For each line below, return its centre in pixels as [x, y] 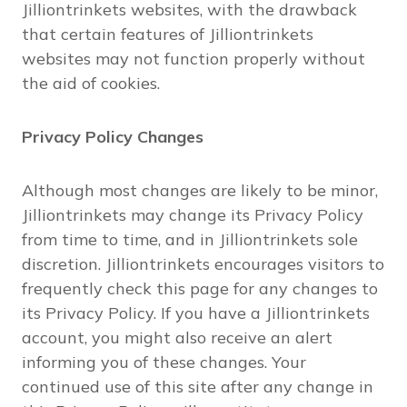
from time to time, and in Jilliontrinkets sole [190, 239]
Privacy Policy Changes [113, 137]
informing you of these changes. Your [164, 362]
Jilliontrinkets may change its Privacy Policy [193, 215]
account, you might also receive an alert [177, 338]
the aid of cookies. [91, 83]
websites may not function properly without [194, 59]
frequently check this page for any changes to [200, 288]
